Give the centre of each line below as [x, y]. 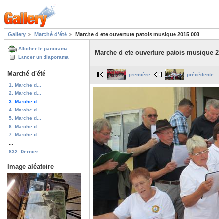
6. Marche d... [25, 126]
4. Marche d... [25, 109]
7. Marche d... [25, 134]
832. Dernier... [25, 151]
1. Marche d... [25, 85]
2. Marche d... [25, 93]
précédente [200, 74]
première [139, 74]
